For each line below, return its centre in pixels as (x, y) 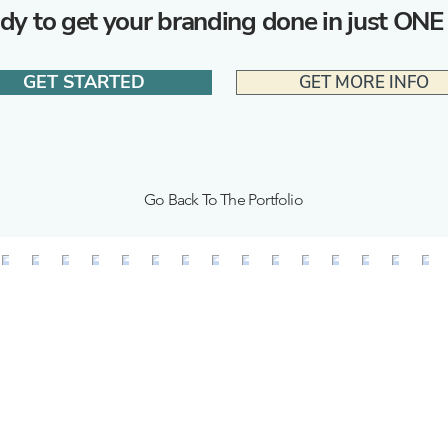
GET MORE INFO (364, 82)
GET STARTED (84, 82)
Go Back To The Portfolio (223, 199)
